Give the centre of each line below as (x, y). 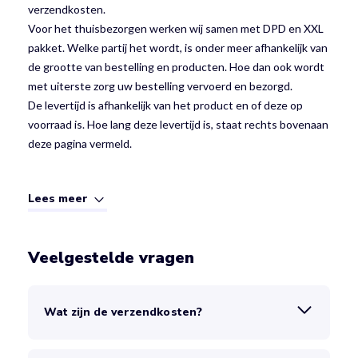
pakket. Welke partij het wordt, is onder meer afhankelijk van (178, 47)
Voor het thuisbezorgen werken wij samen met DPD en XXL (176, 28)
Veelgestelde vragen (111, 258)
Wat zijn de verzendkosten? (123, 312)
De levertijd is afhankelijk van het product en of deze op (165, 105)
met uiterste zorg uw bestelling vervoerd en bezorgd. (160, 86)
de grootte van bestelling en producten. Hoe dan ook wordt (176, 66)
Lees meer (60, 199)
